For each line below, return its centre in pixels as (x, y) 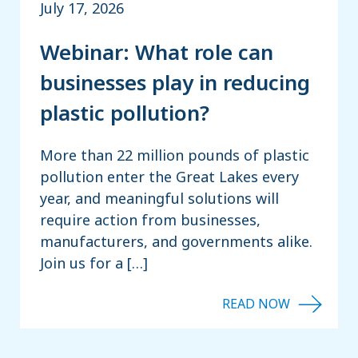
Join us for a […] (94, 263)
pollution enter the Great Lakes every (169, 177)
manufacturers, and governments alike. (176, 242)
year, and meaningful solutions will (159, 199)
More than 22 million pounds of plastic (175, 155)
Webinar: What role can (157, 52)
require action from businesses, (150, 220)
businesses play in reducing (175, 82)
